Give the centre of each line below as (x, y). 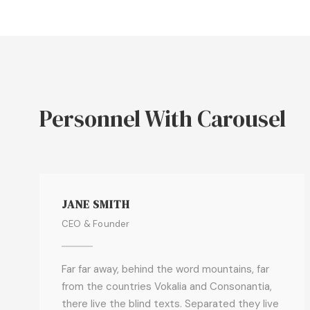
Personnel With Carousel (163, 119)
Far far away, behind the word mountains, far (165, 269)
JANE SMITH (96, 204)
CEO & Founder (96, 224)
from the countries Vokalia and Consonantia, (167, 286)
